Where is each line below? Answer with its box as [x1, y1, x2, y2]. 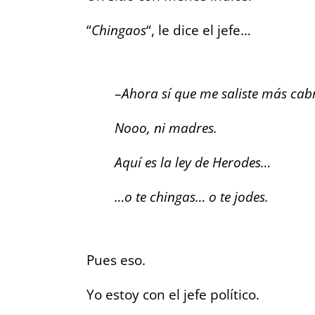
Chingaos [91, 20, 146, 39]
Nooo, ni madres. [115, 118, 217, 136]
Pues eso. [86, 250, 146, 269]
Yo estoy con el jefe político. [86, 285, 259, 303]
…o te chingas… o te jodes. [115, 187, 269, 205]
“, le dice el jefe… [146, 20, 251, 39]
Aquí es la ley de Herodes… [115, 153, 271, 171]
